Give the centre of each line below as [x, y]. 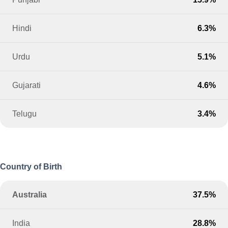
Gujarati [27, 85]
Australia [30, 195]
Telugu [25, 113]
